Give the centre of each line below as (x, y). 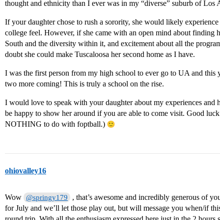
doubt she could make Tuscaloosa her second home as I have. (100, 55)
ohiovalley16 (26, 171)
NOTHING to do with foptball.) (56, 124)
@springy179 (47, 198)
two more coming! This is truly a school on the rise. (84, 84)
